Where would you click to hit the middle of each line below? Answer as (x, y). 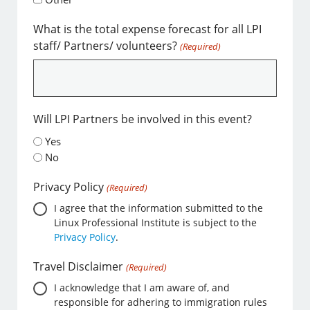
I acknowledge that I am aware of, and (142, 288)
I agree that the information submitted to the (159, 208)
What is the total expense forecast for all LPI (148, 29)
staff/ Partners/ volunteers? (106, 45)
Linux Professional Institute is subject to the (156, 223)
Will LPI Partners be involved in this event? (143, 119)
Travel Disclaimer (79, 267)
